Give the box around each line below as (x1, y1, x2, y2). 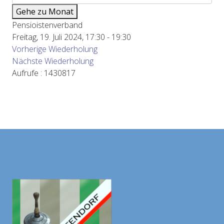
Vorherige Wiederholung (12, 43, 97, 54)
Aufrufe (12, 67, 38, 78)
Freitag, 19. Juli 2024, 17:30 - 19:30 (12, 31, 131, 42)
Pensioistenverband (12, 19, 82, 30)
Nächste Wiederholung (12, 55, 93, 66)
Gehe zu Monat (16, 6, 73, 17)
